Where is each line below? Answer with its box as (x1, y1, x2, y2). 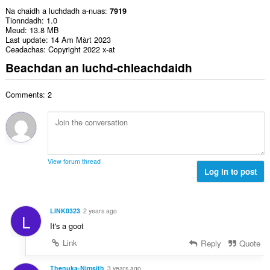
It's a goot (49, 219, 84, 231)
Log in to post (204, 166, 257, 178)
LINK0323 (49, 206, 80, 215)
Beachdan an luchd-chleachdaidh (5, 58, 192, 76)
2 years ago (83, 206, 117, 215)
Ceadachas (5, 43, 43, 55)
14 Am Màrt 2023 (50, 34, 111, 46)
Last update (5, 34, 46, 46)
